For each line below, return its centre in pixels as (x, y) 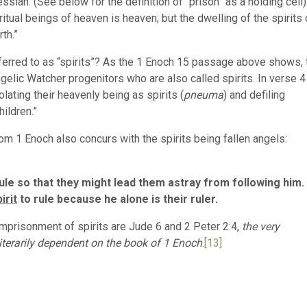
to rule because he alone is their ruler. (118, 199)
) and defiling (254, 95)
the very (261, 226)
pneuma (204, 95)
